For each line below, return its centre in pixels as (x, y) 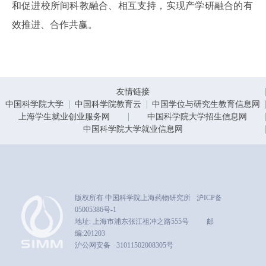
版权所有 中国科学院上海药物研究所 (133, 198)
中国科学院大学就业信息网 (133, 129)
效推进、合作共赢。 (55, 25)
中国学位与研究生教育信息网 (206, 104)
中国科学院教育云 (108, 104)
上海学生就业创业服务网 (64, 117)
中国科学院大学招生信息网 (197, 117)
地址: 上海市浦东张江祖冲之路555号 (132, 221)
